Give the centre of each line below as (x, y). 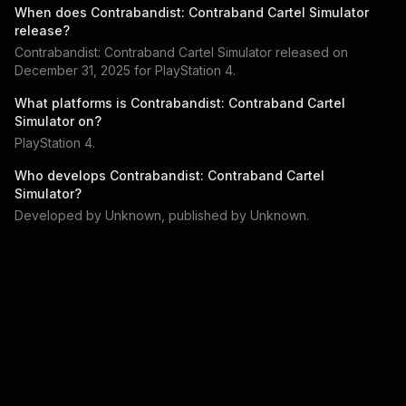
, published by (206, 215)
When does (53, 12)
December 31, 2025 (72, 70)
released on (312, 52)
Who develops (62, 175)
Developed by (60, 215)
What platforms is (72, 103)
